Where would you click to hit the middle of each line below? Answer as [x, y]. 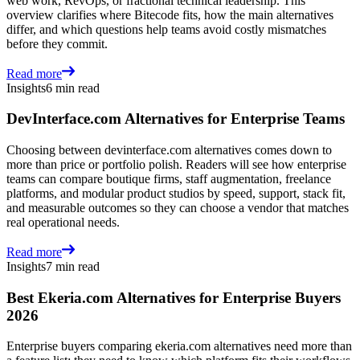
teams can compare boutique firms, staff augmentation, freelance [169, 178]
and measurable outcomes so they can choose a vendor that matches [178, 207]
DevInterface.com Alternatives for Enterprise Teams [176, 119]
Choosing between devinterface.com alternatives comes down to [169, 149]
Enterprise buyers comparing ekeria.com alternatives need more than [179, 346]
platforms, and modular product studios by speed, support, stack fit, [176, 193]
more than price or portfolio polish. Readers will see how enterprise [176, 164]
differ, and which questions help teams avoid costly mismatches [166, 29]
